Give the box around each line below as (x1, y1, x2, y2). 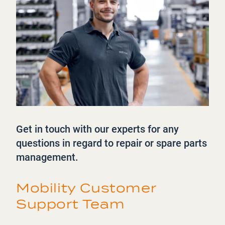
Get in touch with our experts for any (16, 123, 179, 136)
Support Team (16, 197, 125, 212)
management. (16, 151, 81, 164)
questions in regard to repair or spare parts (16, 137, 207, 150)
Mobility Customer (16, 181, 156, 196)
